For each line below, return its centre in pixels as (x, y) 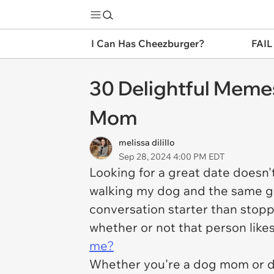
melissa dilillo (147, 143)
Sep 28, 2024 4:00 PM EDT (172, 157)
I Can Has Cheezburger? (148, 43)
